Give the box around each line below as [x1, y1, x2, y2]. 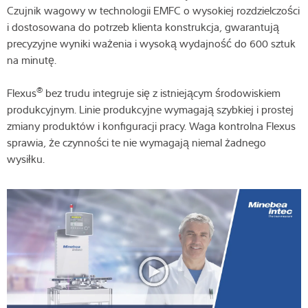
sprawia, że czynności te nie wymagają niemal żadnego [7, 135, 266, 151]
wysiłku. [7, 151, 45, 167]
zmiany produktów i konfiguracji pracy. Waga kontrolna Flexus [7, 118, 296, 134]
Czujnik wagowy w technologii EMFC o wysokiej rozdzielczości [7, 3, 300, 19]
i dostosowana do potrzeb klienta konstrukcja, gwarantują [7, 19, 279, 35]
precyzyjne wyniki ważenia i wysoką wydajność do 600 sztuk [7, 36, 296, 52]
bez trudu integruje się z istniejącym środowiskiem [43, 85, 280, 101]
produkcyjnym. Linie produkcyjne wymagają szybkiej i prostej [7, 102, 294, 118]
